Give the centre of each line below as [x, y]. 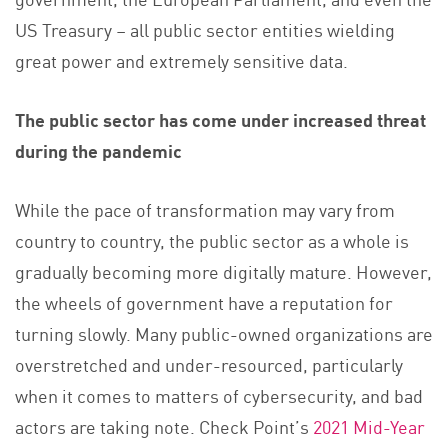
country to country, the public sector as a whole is [212, 239]
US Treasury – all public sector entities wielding [205, 28]
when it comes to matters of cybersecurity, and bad [219, 394]
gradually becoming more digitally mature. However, [223, 270]
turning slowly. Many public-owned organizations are [224, 332]
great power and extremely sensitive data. [181, 59]
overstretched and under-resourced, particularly [209, 363]
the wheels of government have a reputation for [204, 301]
